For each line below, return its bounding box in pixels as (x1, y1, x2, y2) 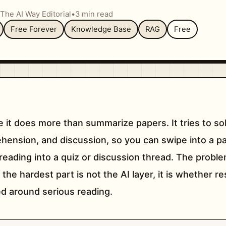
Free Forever (10, 25, 57, 34)
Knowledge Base (71, 25, 131, 34)
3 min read (75, 10, 113, 19)
